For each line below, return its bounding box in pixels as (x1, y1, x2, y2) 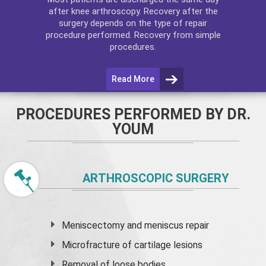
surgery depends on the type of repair (59, 17, 207, 28)
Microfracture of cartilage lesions (62, 239, 203, 251)
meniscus (144, 220, 184, 231)
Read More (112, 74, 154, 84)
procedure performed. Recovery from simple (45, 29, 221, 40)
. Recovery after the (139, 5, 218, 17)
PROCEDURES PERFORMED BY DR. (15, 106, 251, 123)
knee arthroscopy (71, 5, 140, 17)
